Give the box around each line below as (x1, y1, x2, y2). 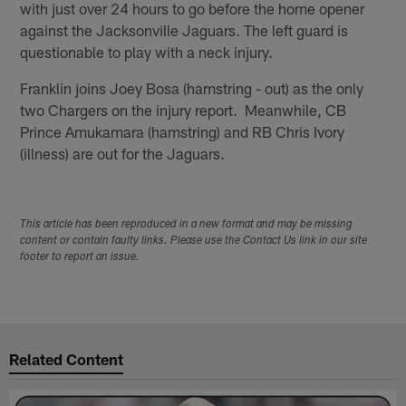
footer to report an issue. (20, 251, 140, 263)
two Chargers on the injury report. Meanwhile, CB (20, 100, 347, 119)
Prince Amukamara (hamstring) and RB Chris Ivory (20, 121, 345, 140)
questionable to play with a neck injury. (20, 42, 274, 61)
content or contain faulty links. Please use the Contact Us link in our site (20, 235, 368, 246)
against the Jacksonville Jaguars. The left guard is (20, 20, 349, 39)
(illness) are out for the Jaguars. (20, 143, 226, 162)
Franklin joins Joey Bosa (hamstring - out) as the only (20, 78, 364, 97)
